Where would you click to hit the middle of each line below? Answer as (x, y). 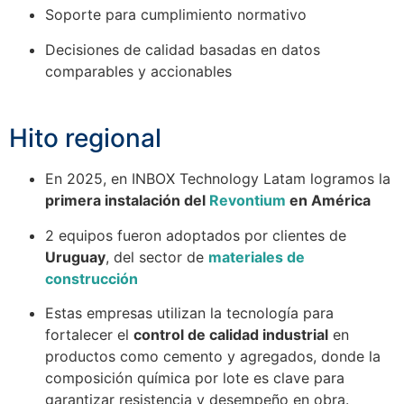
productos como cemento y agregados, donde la (213, 357)
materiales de (257, 257)
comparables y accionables (138, 71)
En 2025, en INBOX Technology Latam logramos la (218, 179)
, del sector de (157, 257)
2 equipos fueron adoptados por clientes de (196, 235)
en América (328, 201)
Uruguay (75, 257)
